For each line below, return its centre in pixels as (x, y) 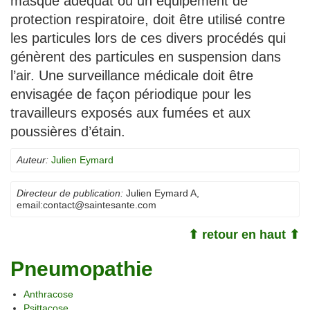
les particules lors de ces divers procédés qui (148, 38)
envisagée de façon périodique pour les (131, 94)
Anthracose (48, 294)
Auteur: (33, 159)
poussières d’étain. (68, 131)
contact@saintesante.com (100, 204)
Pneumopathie (82, 268)
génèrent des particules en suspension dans (146, 56)
